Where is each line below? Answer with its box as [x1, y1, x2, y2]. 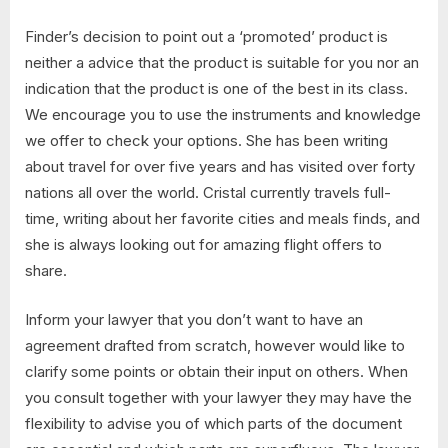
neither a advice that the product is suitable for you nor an [25, 53, 419, 73]
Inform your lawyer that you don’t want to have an [25, 309, 363, 329]
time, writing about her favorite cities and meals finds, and [25, 209, 420, 229]
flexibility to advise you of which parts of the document [25, 413, 402, 433]
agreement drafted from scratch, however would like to [25, 335, 405, 355]
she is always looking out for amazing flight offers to [25, 235, 382, 255]
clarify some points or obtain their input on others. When [25, 361, 408, 381]
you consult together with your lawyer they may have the [25, 387, 412, 407]
